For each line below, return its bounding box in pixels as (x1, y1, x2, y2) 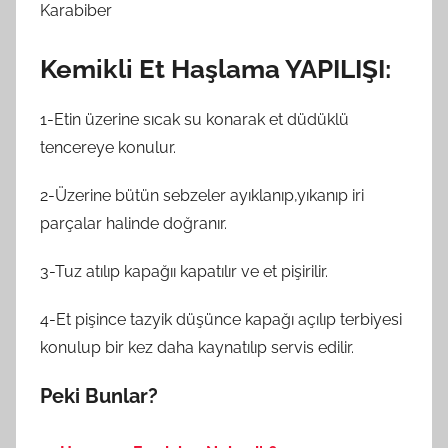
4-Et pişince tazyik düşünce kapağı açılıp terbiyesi (40, 310, 402, 329)
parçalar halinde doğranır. (40, 214, 227, 233)
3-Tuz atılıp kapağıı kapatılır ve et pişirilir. (40, 262, 328, 281)
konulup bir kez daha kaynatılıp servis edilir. (40, 338, 354, 357)
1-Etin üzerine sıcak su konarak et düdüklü (40, 110, 349, 129)
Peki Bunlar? (40, 384, 158, 408)
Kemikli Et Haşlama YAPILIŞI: (40, 53, 391, 84)
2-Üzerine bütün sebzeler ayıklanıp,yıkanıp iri (40, 186, 364, 205)
